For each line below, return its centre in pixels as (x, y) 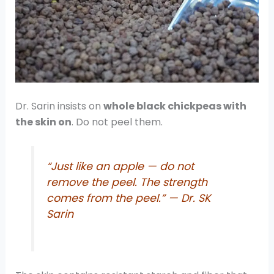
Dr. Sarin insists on (59, 106)
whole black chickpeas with (175, 106)
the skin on (43, 122)
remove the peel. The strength (127, 183)
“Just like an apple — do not (120, 167)
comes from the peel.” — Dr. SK (129, 198)
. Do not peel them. (117, 122)
